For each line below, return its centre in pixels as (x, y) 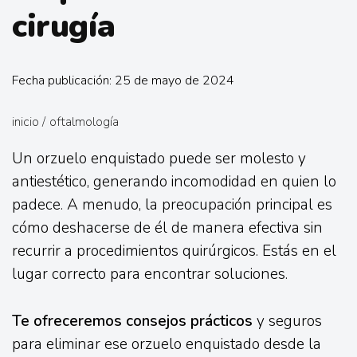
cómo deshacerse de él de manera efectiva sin (167, 228)
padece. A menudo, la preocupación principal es (172, 205)
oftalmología (84, 122)
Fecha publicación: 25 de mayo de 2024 (123, 81)
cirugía (64, 27)
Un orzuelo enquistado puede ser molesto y (159, 159)
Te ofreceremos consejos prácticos (132, 321)
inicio (25, 122)
